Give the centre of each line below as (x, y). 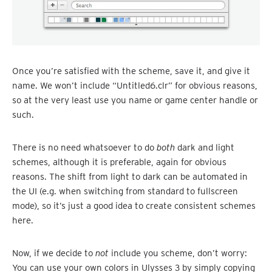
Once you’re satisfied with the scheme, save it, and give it (131, 71)
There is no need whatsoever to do (84, 147)
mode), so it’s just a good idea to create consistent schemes (134, 206)
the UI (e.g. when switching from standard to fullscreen (125, 191)
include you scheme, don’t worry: (178, 253)
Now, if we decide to (54, 253)
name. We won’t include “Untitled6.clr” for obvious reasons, (135, 85)
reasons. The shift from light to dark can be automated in (130, 176)
